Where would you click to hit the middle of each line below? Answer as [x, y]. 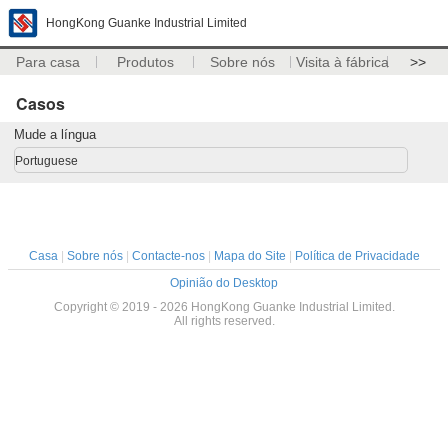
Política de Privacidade [357, 256]
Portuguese [46, 161]
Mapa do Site [249, 256]
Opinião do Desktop [224, 283]
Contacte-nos [168, 256]
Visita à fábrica [342, 62]
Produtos [145, 62]
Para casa [48, 62]
